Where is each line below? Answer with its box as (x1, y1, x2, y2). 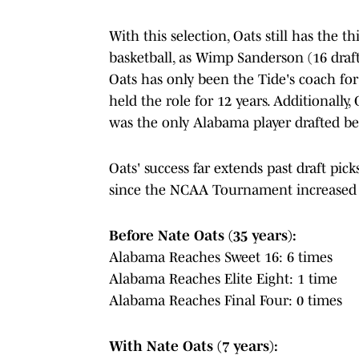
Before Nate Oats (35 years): (109, 227, 296, 244)
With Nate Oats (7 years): (109, 337, 278, 354)
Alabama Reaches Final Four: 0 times (109, 292, 342, 309)
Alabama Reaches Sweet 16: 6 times (109, 248, 333, 265)
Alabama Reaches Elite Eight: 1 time (109, 270, 337, 287)
